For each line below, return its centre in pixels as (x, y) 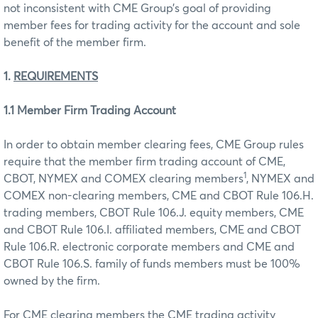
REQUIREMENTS (56, 76)
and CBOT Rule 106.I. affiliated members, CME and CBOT (152, 230)
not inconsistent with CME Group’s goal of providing (137, 8)
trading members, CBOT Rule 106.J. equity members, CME (154, 213)
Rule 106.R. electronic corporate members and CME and (149, 247)
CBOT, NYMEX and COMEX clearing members (124, 179)
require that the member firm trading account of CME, (144, 161)
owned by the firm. (52, 281)
